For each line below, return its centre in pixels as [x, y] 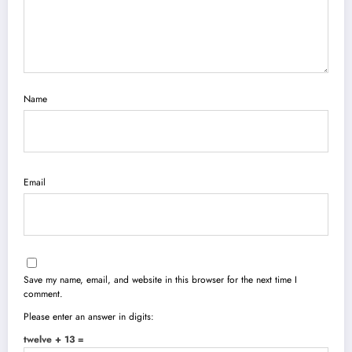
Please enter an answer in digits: [89, 317]
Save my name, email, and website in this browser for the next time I [160, 280]
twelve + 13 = [54, 340]
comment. [43, 294]
